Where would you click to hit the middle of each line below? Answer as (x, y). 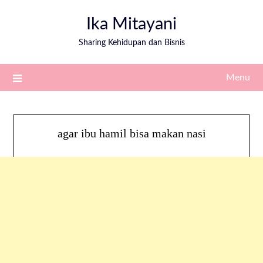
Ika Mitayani (131, 24)
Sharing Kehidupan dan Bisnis (131, 43)
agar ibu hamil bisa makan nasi (131, 134)
